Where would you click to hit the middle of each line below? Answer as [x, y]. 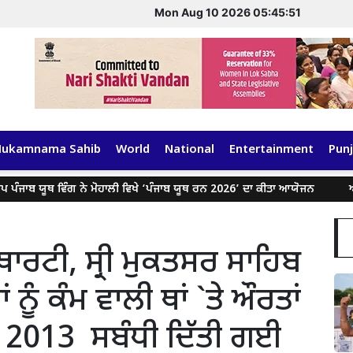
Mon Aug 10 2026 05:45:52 [228, 12]
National [190, 150]
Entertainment [271, 150]
